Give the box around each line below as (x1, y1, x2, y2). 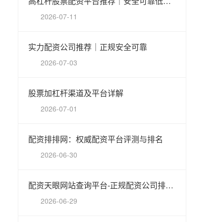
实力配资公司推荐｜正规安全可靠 (28, 41, 147, 53)
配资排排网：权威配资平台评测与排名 (28, 133, 163, 145)
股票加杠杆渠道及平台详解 (28, 87, 123, 99)
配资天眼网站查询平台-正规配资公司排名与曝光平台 (166, 179, 173, 191)
